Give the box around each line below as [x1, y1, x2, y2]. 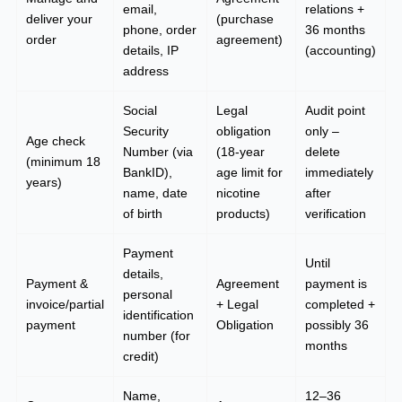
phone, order [123, 22, 197, 38]
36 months [305, 22, 365, 38]
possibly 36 [305, 318, 369, 333]
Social [123, 103, 157, 118]
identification [123, 308, 194, 323]
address [123, 64, 169, 79]
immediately [305, 165, 373, 180]
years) [26, 175, 62, 190]
